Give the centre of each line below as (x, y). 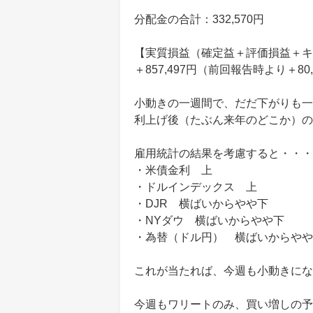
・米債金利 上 (173, 170)
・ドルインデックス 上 (196, 187)
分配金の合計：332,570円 (199, 19)
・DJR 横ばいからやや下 (201, 204)
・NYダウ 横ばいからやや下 (209, 220)
